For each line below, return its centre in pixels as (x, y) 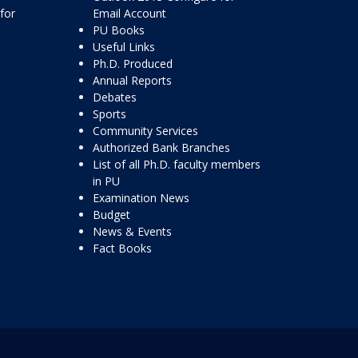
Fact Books (122, 248)
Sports (109, 114)
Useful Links (124, 47)
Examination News (141, 198)
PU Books (119, 30)
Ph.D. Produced (133, 64)
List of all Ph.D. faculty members (177, 164)
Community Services (145, 131)
